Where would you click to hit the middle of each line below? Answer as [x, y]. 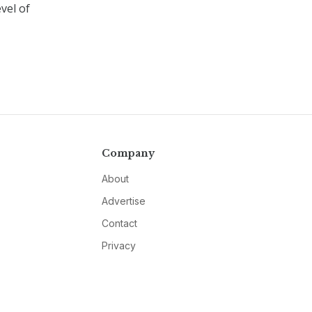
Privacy [118, 245]
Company [128, 153]
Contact [119, 223]
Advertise [123, 201]
